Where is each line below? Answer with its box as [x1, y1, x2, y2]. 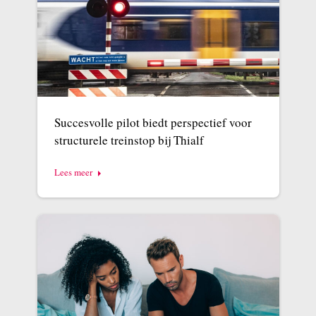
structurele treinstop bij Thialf [54, 132, 204, 149]
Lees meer [54, 166, 92, 179]
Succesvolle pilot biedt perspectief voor [54, 114, 252, 131]
